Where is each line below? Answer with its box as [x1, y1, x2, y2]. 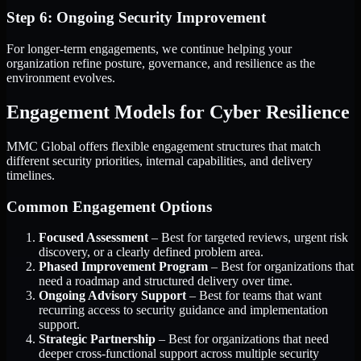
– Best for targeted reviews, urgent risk [148, 230, 348, 245]
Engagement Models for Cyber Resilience [6, 101, 350, 122]
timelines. [6, 168, 55, 182]
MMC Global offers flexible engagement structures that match [6, 139, 321, 153]
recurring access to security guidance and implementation [39, 303, 328, 317]
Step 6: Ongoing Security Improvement [6, 9, 266, 27]
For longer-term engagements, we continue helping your [6, 42, 292, 56]
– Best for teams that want [186, 288, 322, 303]
